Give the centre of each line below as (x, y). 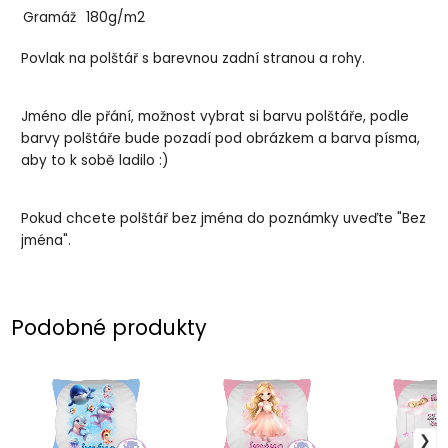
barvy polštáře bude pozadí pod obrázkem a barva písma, (221, 138)
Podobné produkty (109, 328)
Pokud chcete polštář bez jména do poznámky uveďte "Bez (224, 218)
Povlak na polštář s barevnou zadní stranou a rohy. (193, 59)
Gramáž (50, 18)
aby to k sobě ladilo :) (97, 160)
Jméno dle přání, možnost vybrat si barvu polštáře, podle (215, 116)
